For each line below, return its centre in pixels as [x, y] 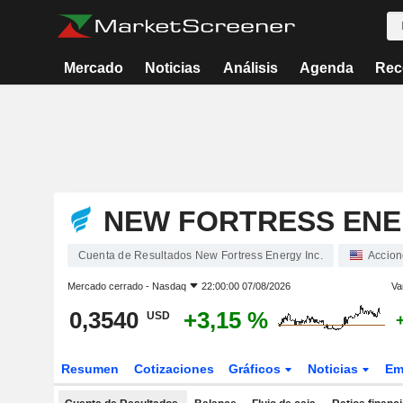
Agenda [326, 68]
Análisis [250, 68]
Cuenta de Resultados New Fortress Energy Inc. [200, 255]
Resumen [90, 369]
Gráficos [257, 369]
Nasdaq [169, 286]
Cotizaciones [174, 369]
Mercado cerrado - [109, 286]
